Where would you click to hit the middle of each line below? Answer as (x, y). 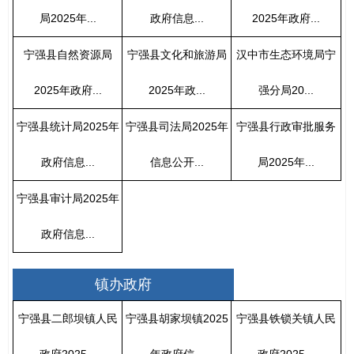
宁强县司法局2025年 (177, 126)
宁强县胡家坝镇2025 (177, 318)
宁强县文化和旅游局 (177, 54)
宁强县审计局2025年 (68, 198)
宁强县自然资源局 (68, 54)
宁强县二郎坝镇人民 (68, 318)
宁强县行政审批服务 (286, 126)
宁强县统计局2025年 (68, 126)
